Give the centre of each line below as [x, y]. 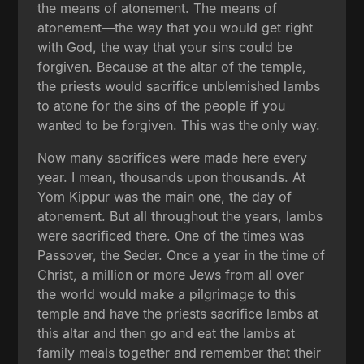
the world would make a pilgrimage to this [167, 294]
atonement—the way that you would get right [175, 27]
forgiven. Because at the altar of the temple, [172, 66]
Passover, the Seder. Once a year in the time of [182, 255]
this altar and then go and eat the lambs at [167, 333]
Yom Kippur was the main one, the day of [165, 196]
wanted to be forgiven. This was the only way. [179, 125]
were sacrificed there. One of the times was [171, 235]
